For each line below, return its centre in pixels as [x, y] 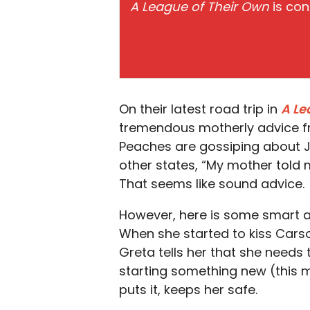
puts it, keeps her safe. [188, 290]
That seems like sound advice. [212, 184]
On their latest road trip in [200, 109]
